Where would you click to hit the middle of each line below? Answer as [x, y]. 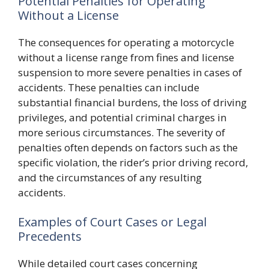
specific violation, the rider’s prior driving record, [133, 162]
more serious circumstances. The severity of [122, 132]
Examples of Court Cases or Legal [112, 222]
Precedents [50, 236]
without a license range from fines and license [126, 57]
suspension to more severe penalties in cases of [130, 72]
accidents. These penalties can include [109, 87]
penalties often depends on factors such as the [128, 147]
